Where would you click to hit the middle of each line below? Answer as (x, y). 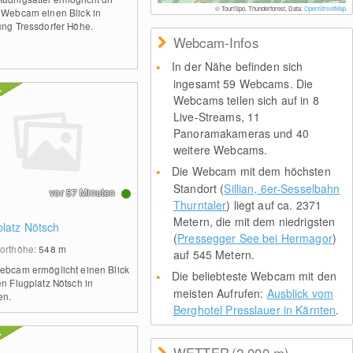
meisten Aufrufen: (220, 293)
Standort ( (199, 188)
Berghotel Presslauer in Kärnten (255, 310)
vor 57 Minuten (83, 192)
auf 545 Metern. (214, 255)
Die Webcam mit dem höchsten (251, 171)
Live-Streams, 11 (217, 117)
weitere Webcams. (220, 150)
